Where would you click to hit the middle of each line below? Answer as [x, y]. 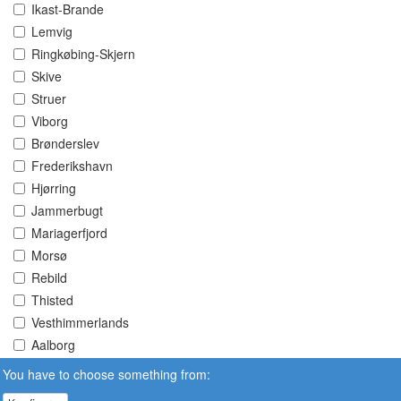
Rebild [49, 278]
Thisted [52, 300]
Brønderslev [65, 144]
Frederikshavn [72, 166]
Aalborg [53, 345]
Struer [49, 99]
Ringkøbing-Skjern [83, 54]
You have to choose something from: [107, 374]
